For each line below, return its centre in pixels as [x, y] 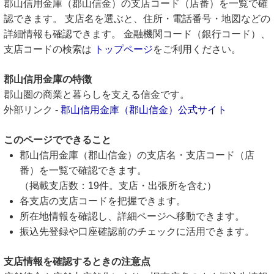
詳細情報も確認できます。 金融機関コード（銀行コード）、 [137, 34]
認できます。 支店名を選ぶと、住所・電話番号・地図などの [137, 19]
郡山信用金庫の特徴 [48, 79]
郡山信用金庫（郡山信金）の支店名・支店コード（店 [137, 155]
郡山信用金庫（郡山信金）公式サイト [144, 110]
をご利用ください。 [197, 49]
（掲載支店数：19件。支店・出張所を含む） [118, 186]
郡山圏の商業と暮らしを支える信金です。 [97, 94]
